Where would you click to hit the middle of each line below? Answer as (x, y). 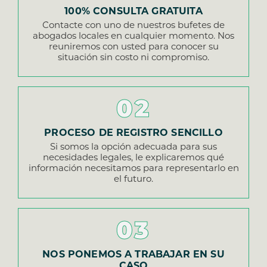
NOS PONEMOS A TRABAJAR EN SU (133, 255)
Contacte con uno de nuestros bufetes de (133, 26)
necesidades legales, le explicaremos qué (133, 159)
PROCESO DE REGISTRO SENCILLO (133, 134)
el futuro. (133, 180)
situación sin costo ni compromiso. (133, 58)
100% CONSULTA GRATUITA (133, 12)
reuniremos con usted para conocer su (133, 48)
